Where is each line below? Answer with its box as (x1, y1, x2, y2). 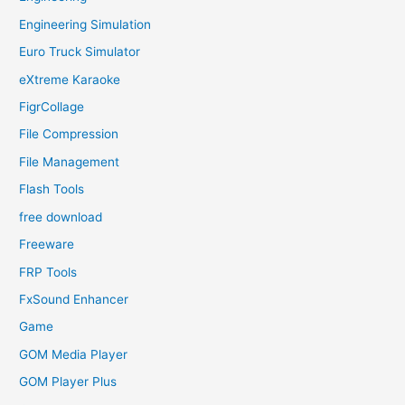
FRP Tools (19, 264, 78, 279)
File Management (19, 154, 120, 169)
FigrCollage (19, 99, 85, 115)
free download (19, 209, 103, 224)
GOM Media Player (19, 346, 128, 362)
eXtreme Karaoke (19, 71, 121, 87)
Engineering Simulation (19, 16, 152, 32)
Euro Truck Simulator (19, 44, 141, 60)
